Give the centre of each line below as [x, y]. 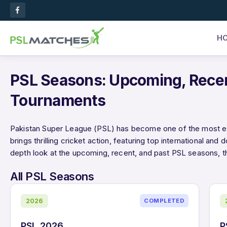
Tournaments [58, 100]
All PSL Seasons [52, 176]
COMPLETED [164, 201]
